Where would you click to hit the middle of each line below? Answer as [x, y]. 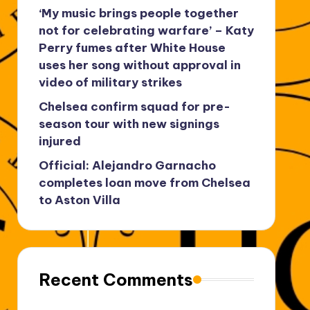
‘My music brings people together [138, 13]
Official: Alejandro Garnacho [127, 165]
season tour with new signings [129, 124]
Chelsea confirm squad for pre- [134, 106]
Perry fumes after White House [132, 47]
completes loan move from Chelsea [144, 182]
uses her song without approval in [139, 65]
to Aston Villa [79, 200]
